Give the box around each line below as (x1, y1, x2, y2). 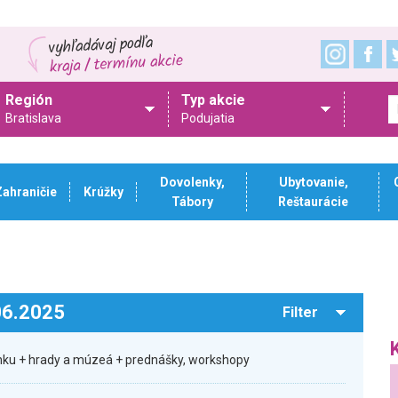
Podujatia (181, 111, 235, 125)
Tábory (171, 195, 213, 209)
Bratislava (5, 111, 61, 125)
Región (5, 92, 52, 108)
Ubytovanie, (278, 175, 348, 189)
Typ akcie (181, 92, 245, 108)
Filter (283, 304, 319, 321)
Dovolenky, (159, 175, 225, 189)
